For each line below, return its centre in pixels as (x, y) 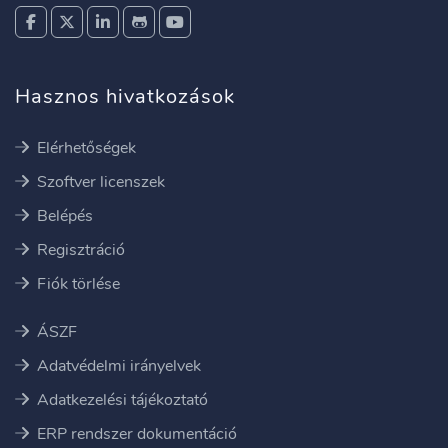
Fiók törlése (76, 284)
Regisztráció (79, 250)
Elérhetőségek (84, 148)
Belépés (63, 216)
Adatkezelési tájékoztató (120, 400)
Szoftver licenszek (99, 182)
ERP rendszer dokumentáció (135, 434)
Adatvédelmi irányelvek (117, 366)
